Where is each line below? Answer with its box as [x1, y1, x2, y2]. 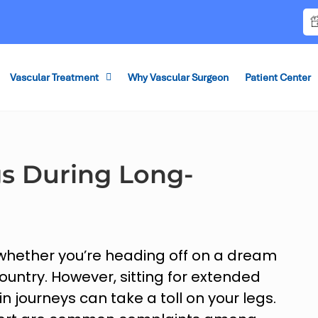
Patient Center [244, 70, 311, 84]
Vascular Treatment [9, 70, 99, 84]
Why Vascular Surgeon [127, 70, 229, 84]
